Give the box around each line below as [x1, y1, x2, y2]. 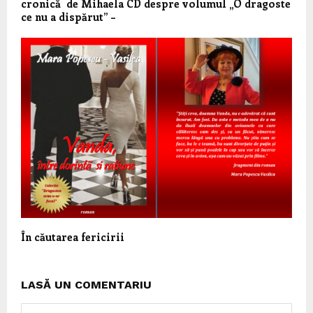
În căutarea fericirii [21, 230, 124, 245]
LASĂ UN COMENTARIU [21, 278, 152, 292]
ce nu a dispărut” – [21, 9, 116, 24]
